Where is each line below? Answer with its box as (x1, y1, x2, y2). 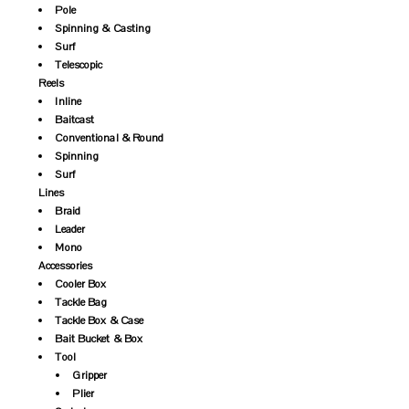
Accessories (38, 258, 93, 274)
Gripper (72, 368, 108, 383)
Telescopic (55, 58, 103, 73)
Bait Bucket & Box (55, 331, 143, 347)
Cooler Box (55, 277, 107, 292)
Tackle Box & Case (55, 313, 144, 329)
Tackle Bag (55, 295, 108, 310)
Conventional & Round (55, 131, 164, 146)
